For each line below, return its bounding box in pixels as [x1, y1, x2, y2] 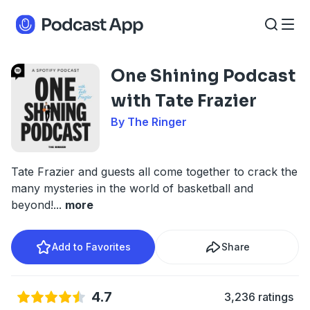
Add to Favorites [52, 241, 131, 253]
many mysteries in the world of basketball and [11, 181, 253, 195]
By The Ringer [111, 115, 187, 129]
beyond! [11, 198, 53, 212]
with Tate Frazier [111, 91, 257, 111]
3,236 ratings [224, 290, 293, 304]
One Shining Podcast [111, 66, 295, 86]
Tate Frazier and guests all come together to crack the [11, 165, 298, 179]
